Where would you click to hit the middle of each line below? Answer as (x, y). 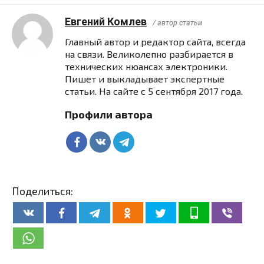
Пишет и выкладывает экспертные (145, 79)
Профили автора (109, 115)
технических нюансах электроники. (146, 67)
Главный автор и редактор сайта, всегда (155, 42)
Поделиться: (42, 191)
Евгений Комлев (106, 22)
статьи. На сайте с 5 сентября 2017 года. (154, 91)
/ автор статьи (177, 23)
